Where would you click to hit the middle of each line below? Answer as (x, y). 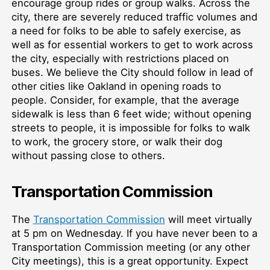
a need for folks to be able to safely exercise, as (126, 30)
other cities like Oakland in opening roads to (116, 86)
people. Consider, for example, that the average (125, 100)
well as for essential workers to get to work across (132, 44)
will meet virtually (208, 219)
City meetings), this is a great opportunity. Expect (130, 261)
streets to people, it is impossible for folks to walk (130, 127)
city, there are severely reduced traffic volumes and (134, 17)
